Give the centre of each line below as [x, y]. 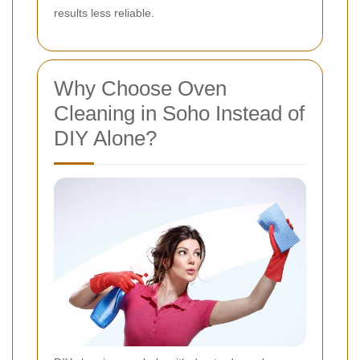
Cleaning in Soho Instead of [179, 114]
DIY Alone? [105, 139]
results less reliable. [104, 13]
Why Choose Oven [140, 89]
